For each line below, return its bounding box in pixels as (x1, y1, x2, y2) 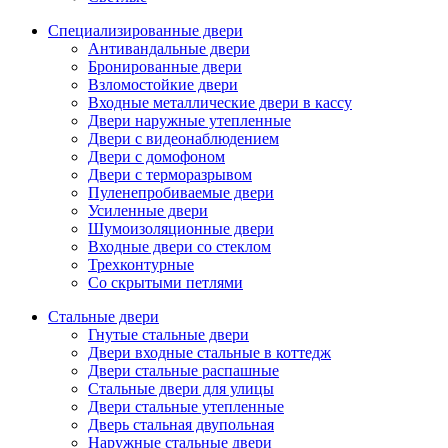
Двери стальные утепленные (88, 398, 284, 416)
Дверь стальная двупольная (88, 416, 274, 434)
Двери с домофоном (88, 148, 225, 166)
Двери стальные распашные (88, 362, 279, 380)
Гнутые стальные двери (88, 326, 249, 344)
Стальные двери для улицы (88, 380, 274, 398)
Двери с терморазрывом (88, 166, 252, 184)
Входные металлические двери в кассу (88, 94, 352, 112)
